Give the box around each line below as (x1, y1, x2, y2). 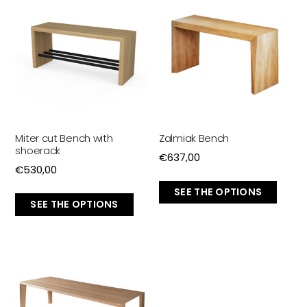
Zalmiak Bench (159, 130, 230, 145)
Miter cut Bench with (15, 130, 113, 145)
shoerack (15, 143, 61, 158)
